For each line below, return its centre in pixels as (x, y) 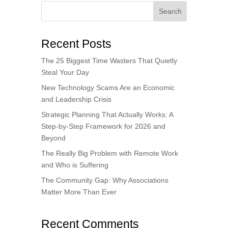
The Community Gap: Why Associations (105, 180)
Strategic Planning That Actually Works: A (107, 115)
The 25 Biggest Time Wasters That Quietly (109, 61)
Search (170, 11)
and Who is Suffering (75, 165)
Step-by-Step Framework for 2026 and (103, 126)
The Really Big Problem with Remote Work (109, 153)
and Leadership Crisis (76, 99)
